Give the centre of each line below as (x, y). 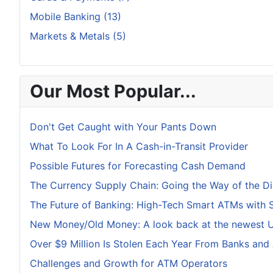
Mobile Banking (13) (76, 16)
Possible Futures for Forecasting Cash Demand (138, 166)
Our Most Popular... (113, 91)
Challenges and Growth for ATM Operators (129, 263)
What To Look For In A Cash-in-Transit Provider (139, 146)
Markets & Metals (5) (78, 36)
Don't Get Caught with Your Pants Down (123, 127)
